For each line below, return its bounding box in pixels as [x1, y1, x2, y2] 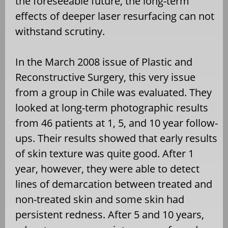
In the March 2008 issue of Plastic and [15, 54, 192, 69]
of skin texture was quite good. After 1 [15, 146, 194, 160]
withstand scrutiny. [15, 24, 105, 38]
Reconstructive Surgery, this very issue [15, 70, 195, 84]
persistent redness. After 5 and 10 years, [15, 207, 204, 221]
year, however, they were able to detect [15, 161, 199, 176]
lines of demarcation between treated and [15, 177, 212, 191]
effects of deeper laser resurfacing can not [15, 9, 214, 23]
